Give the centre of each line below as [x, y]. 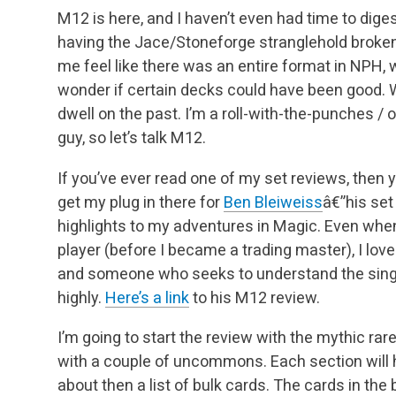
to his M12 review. [255, 297]
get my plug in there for [141, 202]
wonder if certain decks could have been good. [221, 90]
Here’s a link [147, 297]
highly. [81, 297]
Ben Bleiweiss [273, 202]
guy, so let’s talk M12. [132, 138]
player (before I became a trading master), [206, 249]
